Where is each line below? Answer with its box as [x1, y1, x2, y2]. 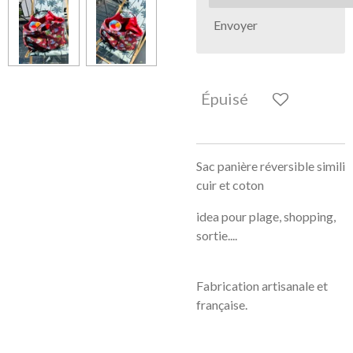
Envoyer [214, 17, 258, 32]
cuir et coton [196, 177, 266, 192]
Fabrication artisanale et [196, 278, 328, 293]
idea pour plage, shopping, [196, 209, 336, 224]
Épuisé [201, 89, 248, 108]
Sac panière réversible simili [196, 158, 345, 173]
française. [196, 297, 247, 312]
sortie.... [196, 228, 237, 243]
